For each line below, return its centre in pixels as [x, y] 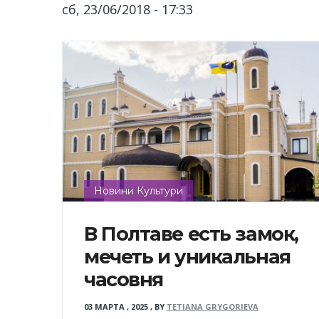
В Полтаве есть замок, [191, 234]
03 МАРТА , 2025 [116, 307]
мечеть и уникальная [187, 257]
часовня [124, 280]
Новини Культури [138, 191]
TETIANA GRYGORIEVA [213, 307]
